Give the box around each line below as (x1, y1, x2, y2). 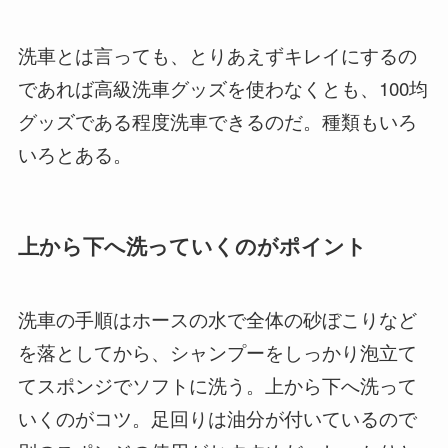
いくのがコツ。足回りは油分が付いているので (17, 403, 417, 431)
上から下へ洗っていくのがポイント (17, 231, 367, 261)
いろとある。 (17, 140, 132, 168)
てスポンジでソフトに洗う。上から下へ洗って (17, 370, 417, 398)
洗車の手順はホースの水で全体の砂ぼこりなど (17, 304, 417, 332)
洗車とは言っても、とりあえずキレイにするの (17, 41, 417, 69)
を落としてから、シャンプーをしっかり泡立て (17, 337, 417, 365)
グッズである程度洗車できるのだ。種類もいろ (17, 107, 417, 135)
